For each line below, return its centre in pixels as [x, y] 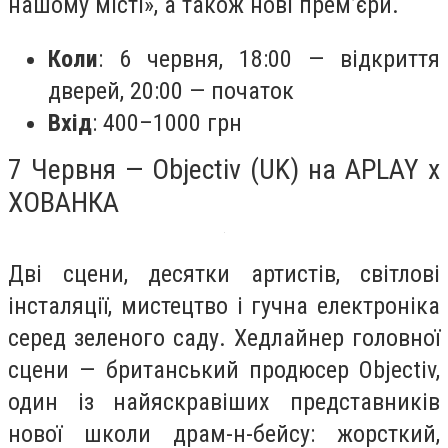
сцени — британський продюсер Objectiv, [224, 369]
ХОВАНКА [63, 202]
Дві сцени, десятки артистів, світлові [224, 273]
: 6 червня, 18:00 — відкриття [269, 58]
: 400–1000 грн [167, 122]
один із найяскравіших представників [224, 401]
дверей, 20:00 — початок [171, 90]
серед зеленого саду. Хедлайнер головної [224, 337]
